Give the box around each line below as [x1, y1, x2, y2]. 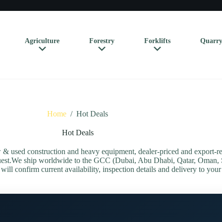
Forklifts [144, 37, 170, 45]
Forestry [89, 37, 114, 45]
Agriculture [25, 37, 59, 45]
